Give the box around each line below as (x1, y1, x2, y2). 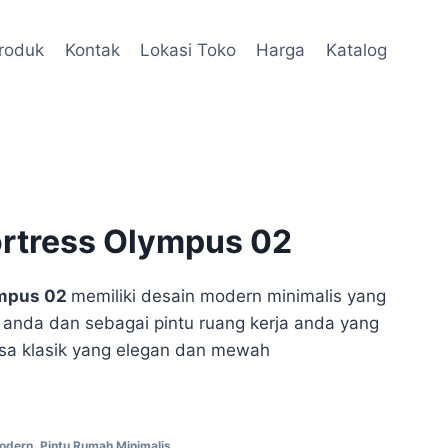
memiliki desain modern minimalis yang (70, 286, 386, 307)
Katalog (325, 39, 387, 60)
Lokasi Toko (140, 39, 237, 60)
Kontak (64, 39, 120, 60)
